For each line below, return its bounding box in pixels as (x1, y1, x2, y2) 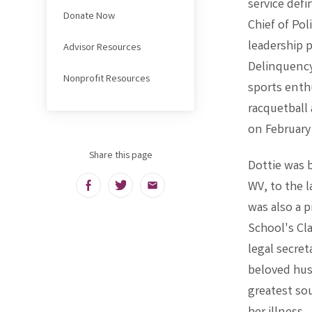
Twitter (119, 181, 159, 200)
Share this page (88, 148, 153, 164)
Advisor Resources (63, 40, 141, 56)
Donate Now (63, 8, 115, 24)
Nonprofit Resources (63, 72, 150, 88)
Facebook (87, 181, 138, 200)
